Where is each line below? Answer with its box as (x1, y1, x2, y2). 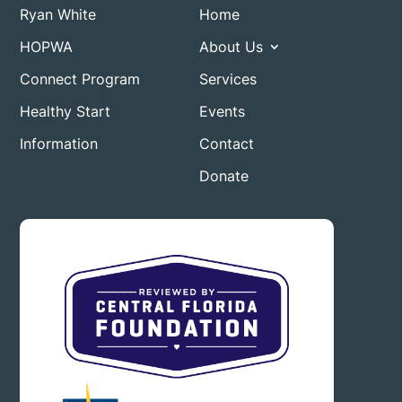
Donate (199, 167, 249, 186)
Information (20, 135, 99, 153)
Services (199, 70, 258, 89)
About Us (199, 38, 264, 57)
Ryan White (20, 5, 97, 24)
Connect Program (20, 70, 141, 89)
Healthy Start (20, 102, 111, 121)
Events (199, 102, 246, 121)
